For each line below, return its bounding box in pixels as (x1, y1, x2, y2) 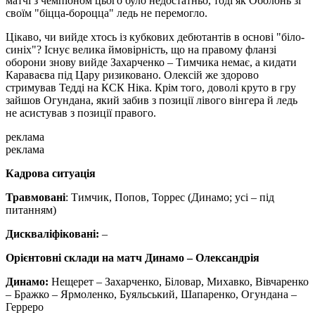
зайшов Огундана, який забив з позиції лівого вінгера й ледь (6, 94, 297, 107)
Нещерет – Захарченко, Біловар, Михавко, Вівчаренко (51, 276, 309, 288)
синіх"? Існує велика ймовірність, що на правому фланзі (6, 44, 276, 56)
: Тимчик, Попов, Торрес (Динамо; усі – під (65, 191, 274, 204)
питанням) (6, 204, 56, 217)
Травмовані (6, 191, 65, 204)
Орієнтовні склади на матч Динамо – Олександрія (6, 252, 259, 264)
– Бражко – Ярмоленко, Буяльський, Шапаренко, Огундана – (6, 288, 297, 301)
